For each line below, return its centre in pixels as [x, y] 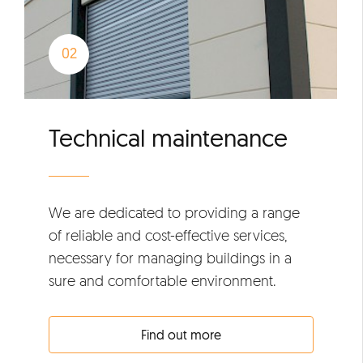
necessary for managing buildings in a [170, 258]
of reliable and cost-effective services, [168, 235]
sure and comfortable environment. [162, 280]
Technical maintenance [168, 138]
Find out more [181, 335]
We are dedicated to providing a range [174, 212]
